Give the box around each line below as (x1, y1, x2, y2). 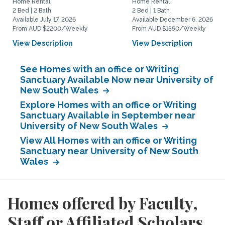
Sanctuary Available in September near (20, 110, 195, 121)
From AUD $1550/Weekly (132, 25, 206, 32)
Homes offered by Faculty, (8, 192, 198, 213)
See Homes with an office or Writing (20, 64, 179, 74)
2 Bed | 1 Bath (132, 7, 170, 14)
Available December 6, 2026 (132, 16, 213, 23)
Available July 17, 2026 (13, 16, 76, 23)
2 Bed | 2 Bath (13, 7, 51, 14)
